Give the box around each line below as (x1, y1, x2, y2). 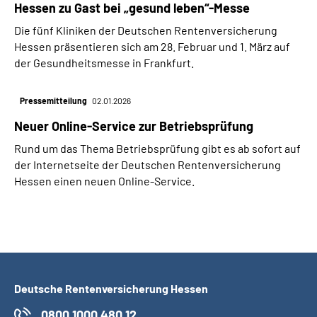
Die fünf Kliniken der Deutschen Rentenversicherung (14, 23, 277, 38)
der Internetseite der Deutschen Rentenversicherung (14, 158, 281, 172)
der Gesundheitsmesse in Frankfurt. (14, 56, 194, 70)
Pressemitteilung (20, 96, 88, 106)
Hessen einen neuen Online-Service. (14, 174, 195, 188)
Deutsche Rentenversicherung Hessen (14, 282, 208, 296)
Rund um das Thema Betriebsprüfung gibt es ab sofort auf (14, 142, 301, 156)
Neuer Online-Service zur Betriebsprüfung (14, 118, 253, 134)
